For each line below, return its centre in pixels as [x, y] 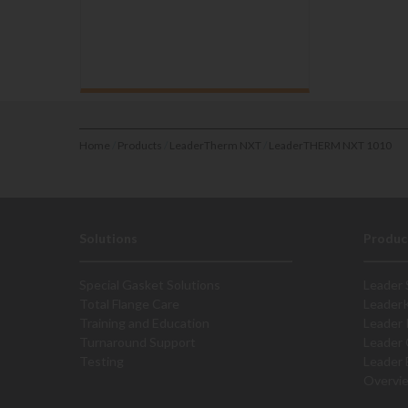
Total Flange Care [129, 304]
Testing [102, 361]
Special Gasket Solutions [150, 285]
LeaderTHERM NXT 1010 [330, 145]
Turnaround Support [138, 342]
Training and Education [144, 323]
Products [140, 145]
